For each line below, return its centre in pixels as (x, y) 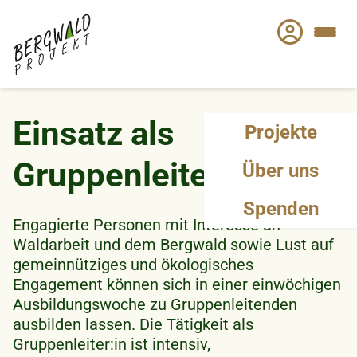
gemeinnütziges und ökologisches (133, 264)
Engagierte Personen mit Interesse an (147, 224)
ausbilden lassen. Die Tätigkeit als (133, 324)
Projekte (280, 132)
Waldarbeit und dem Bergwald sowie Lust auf (173, 244)
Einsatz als (94, 133)
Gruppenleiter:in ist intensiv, (112, 344)
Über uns (280, 170)
